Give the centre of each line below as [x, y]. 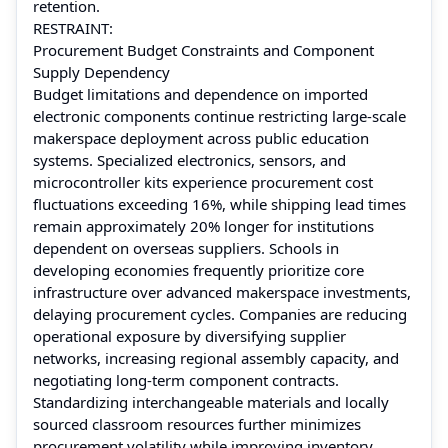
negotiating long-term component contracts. [186, 379]
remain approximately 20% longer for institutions [203, 225]
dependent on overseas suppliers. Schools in [186, 247]
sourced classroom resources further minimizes [197, 423]
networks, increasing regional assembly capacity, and [216, 357]
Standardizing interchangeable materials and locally [211, 401]
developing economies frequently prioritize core [198, 269]
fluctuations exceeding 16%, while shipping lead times [219, 203]
